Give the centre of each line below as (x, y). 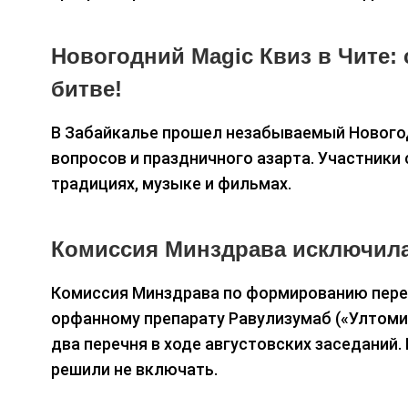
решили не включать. (134, 369)
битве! (87, 89)
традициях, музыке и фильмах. (171, 184)
